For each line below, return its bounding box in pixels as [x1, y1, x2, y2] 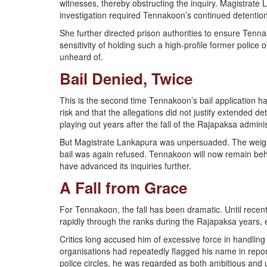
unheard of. [60, 51, 103, 63]
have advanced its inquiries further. [60, 160, 191, 172]
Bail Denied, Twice [60, 67, 193, 89]
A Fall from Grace [60, 176, 187, 198]
